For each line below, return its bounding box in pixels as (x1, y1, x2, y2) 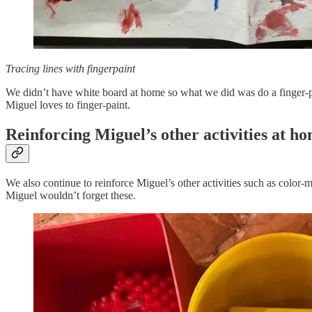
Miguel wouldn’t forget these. (6, 189, 136, 202)
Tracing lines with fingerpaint (6, 63, 135, 75)
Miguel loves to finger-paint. (6, 99, 130, 111)
